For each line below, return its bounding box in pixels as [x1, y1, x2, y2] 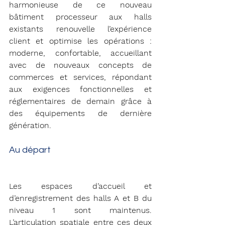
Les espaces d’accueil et [9, 181, 152, 191]
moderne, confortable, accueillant [9, 48, 152, 58]
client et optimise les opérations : [9, 36, 152, 46]
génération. [9, 120, 54, 130]
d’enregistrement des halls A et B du [9, 193, 152, 203]
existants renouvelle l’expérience [9, 24, 152, 34]
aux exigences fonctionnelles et [9, 84, 152, 94]
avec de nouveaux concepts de [9, 60, 152, 70]
